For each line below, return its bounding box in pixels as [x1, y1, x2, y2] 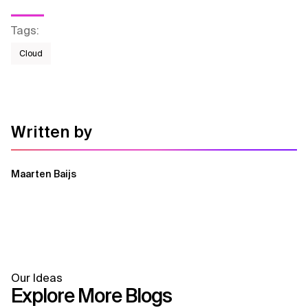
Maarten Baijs [11, 168, 76, 180]
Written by [11, 121, 92, 142]
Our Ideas [11, 271, 63, 285]
